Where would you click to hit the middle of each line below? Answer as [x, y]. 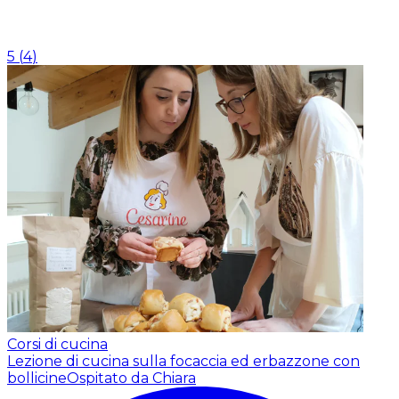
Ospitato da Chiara [131, 378]
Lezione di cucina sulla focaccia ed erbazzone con [183, 361]
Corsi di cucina [57, 344]
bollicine [37, 378]
